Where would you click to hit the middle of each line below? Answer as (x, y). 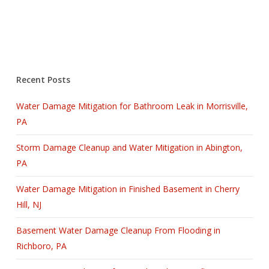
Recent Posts (43, 80)
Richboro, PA (41, 246)
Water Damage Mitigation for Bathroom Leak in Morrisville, (132, 106)
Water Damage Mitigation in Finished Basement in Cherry (128, 189)
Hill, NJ (29, 205)
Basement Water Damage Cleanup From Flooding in (118, 231)
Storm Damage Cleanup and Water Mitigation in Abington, (129, 148)
